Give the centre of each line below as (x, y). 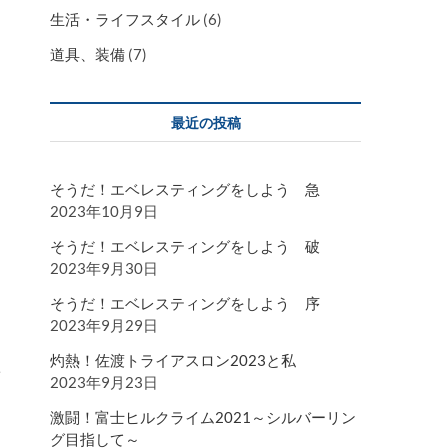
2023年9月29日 (104, 325)
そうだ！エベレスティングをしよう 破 (185, 246)
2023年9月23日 (104, 382)
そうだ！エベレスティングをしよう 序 (185, 303)
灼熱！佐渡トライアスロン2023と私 (173, 360)
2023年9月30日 (104, 268)
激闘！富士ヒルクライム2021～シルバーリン (203, 417)
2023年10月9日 (104, 211)
